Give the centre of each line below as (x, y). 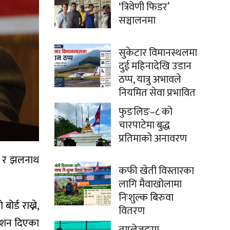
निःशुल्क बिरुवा (146, 198)
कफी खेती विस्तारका (156, 171)
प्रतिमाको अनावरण (153, 139)
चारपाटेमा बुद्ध (144, 125)
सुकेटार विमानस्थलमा (158, 53)
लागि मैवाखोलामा (150, 184)
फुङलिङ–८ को (146, 112)
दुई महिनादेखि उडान (155, 66)
